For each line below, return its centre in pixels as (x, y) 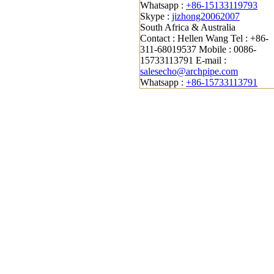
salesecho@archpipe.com (189, 71)
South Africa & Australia (188, 27)
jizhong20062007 (206, 16)
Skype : (156, 16)
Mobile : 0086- (228, 49)
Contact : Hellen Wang (184, 38)
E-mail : (211, 60)
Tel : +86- (250, 38)
